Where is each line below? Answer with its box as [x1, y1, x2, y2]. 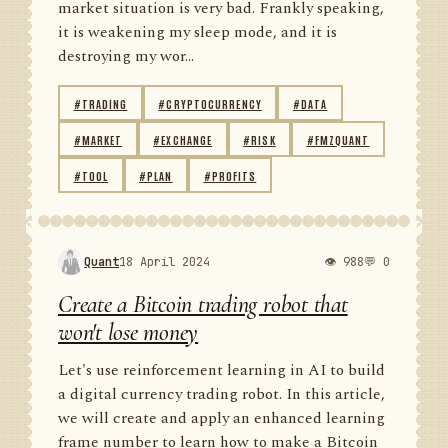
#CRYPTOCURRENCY [158, 95, 262, 111]
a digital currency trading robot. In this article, [58, 383, 385, 406]
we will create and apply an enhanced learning [58, 407, 385, 430]
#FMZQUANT [306, 131, 370, 147]
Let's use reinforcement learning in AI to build [58, 359, 385, 382]
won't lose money [58, 318, 199, 347]
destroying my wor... [58, 45, 194, 68]
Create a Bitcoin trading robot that [58, 290, 348, 319]
